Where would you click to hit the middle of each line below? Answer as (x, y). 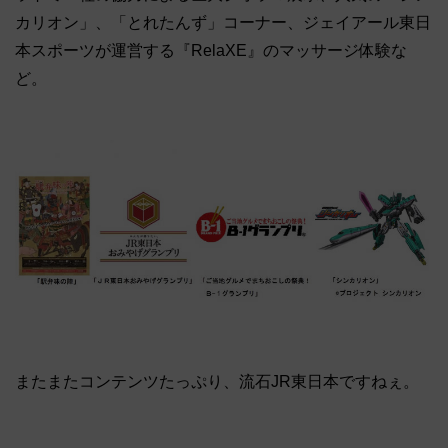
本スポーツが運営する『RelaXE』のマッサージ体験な (211, 50)
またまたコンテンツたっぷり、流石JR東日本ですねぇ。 (217, 381)
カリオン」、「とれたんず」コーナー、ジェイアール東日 (223, 22)
